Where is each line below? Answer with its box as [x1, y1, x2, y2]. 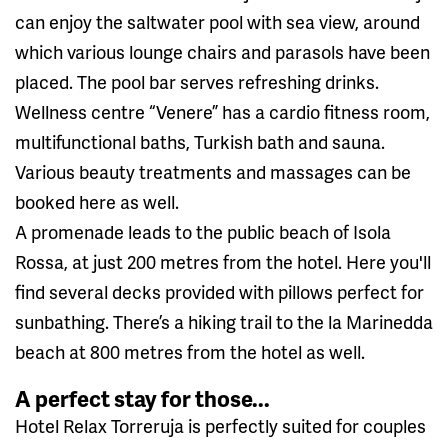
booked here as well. [15, 188, 179, 214]
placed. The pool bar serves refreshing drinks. [15, 68, 379, 94]
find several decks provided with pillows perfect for [15, 278, 424, 304]
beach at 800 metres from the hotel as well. [15, 338, 365, 364]
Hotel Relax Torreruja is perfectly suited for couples [15, 412, 426, 438]
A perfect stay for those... [15, 382, 270, 414]
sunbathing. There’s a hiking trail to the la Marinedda [15, 308, 433, 334]
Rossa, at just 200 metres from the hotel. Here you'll [15, 248, 431, 274]
